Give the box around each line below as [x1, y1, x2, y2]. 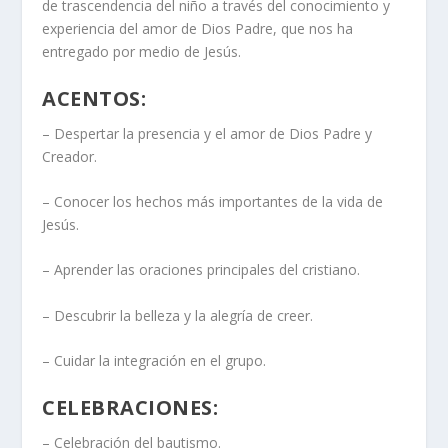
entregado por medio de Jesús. [42, 42, 242, 62]
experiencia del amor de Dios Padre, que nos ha [42, 19, 354, 39]
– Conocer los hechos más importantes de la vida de [42, 191, 384, 211]
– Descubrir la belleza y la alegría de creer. [42, 305, 314, 325]
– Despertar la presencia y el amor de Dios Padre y [42, 123, 373, 143]
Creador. [42, 146, 98, 166]
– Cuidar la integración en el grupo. [42, 351, 267, 371]
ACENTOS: [42, 84, 147, 112]
